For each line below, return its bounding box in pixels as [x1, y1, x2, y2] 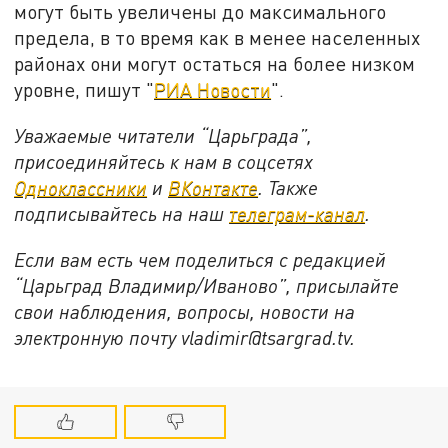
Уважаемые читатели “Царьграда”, [14, 123, 313, 147]
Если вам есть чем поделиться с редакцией [14, 247, 387, 271]
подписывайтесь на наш [14, 201, 230, 225]
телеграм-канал [229, 201, 366, 225]
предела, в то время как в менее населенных [14, 26, 421, 50]
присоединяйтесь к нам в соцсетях [14, 149, 314, 173]
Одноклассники [14, 175, 148, 199]
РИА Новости [154, 78, 272, 102]
